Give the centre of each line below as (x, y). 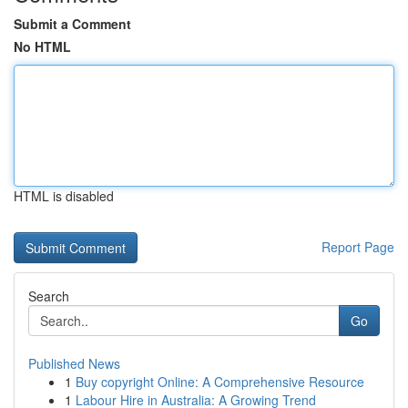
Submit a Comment (72, 24)
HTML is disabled (64, 196)
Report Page (358, 247)
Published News (74, 363)
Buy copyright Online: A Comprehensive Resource (220, 382)
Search (49, 296)
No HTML (42, 46)
